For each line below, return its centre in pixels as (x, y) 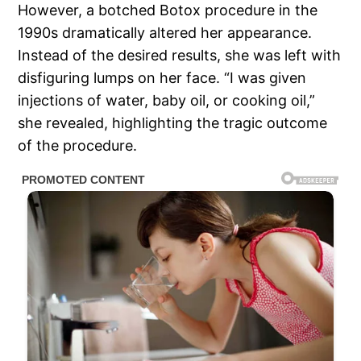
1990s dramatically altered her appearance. (165, 32)
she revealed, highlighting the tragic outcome (173, 122)
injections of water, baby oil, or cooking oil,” (167, 100)
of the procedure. (78, 145)
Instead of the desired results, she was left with (180, 55)
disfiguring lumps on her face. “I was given (162, 77)
